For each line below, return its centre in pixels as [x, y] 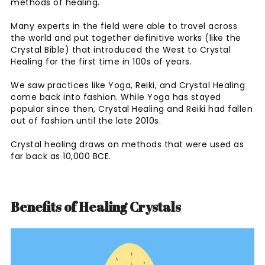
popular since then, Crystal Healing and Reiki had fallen [132, 109]
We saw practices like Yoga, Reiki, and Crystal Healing [128, 85]
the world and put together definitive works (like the [126, 38]
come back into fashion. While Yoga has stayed [116, 97]
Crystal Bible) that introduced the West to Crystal [121, 49]
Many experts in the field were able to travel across [124, 26]
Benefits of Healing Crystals [96, 206]
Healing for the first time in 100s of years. [103, 61]
